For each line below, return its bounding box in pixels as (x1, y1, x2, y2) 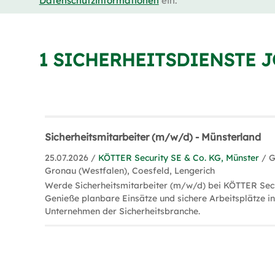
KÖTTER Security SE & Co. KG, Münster (98, 152, 260, 163)
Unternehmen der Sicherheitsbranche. (45, 206, 201, 217)
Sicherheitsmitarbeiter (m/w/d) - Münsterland (45, 131, 261, 143)
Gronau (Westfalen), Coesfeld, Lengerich (45, 165, 215, 176)
